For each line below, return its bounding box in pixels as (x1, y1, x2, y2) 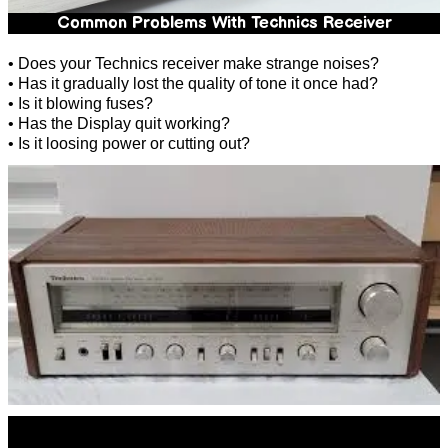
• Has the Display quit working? (8, 114, 230, 132)
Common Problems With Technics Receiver (56, 12, 392, 33)
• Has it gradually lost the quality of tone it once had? (8, 74, 378, 92)
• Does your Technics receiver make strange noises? (8, 54, 379, 72)
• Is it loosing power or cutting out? (8, 134, 250, 152)
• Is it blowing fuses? (8, 94, 153, 112)
